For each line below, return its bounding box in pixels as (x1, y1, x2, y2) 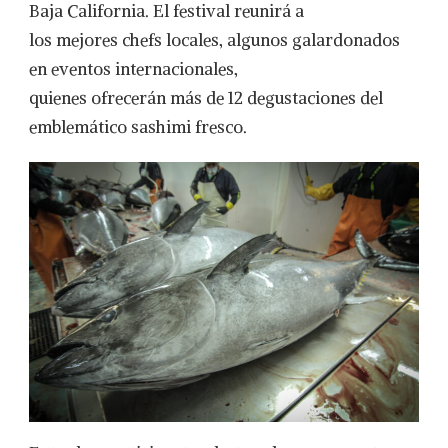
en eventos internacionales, (29, 58, 238, 81)
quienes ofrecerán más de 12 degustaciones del (29, 87, 383, 110)
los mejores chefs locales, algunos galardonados (29, 29, 400, 52)
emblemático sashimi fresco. (29, 116, 247, 139)
